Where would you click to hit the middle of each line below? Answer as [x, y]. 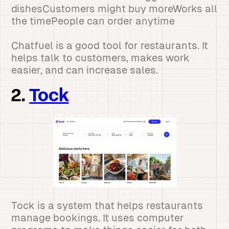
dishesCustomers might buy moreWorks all [114, 9]
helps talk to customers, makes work [101, 58]
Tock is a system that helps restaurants [107, 205]
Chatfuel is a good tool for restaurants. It [110, 45]
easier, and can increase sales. [85, 70]
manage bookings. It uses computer [98, 218]
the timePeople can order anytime [93, 21]
